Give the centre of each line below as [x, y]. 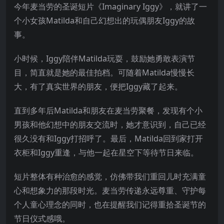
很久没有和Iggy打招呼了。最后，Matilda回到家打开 [108, 138]
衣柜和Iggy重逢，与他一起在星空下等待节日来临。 [106, 152]
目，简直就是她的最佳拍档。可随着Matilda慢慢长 [104, 72]
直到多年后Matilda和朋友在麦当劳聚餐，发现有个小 [108, 110]
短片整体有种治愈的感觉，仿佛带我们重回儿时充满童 [110, 176]
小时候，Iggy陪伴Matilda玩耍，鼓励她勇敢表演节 [104, 58]
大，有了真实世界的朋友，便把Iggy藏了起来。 [98, 86]
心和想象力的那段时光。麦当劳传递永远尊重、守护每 [110, 190]
